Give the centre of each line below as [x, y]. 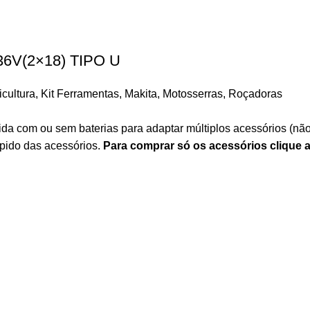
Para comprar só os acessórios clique [204, 145]
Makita [141, 93]
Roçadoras [255, 93]
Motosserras [193, 93]
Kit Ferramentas [80, 93]
